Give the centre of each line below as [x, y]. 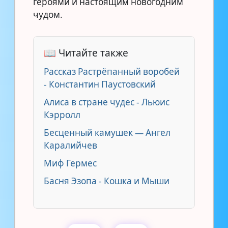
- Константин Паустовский [100, 84]
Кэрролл [62, 115]
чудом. [48, 14]
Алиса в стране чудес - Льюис [107, 102]
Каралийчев [70, 145]
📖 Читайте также [86, 52]
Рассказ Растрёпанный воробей [112, 71]
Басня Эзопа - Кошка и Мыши [107, 181]
